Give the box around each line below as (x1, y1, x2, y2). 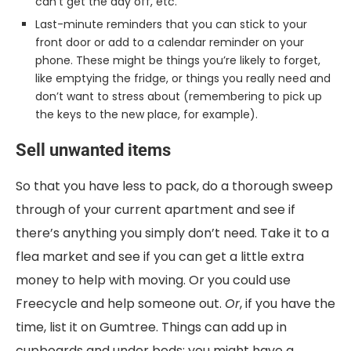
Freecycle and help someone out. (16, 295, 225, 313)
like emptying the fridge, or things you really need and (35, 71, 331, 87)
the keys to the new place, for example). (35, 107, 258, 123)
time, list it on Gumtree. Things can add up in (16, 318, 287, 337)
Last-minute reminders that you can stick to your (35, 16, 307, 33)
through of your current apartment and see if (16, 201, 295, 219)
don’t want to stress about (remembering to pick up (35, 89, 322, 105)
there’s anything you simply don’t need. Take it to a (16, 224, 329, 243)
